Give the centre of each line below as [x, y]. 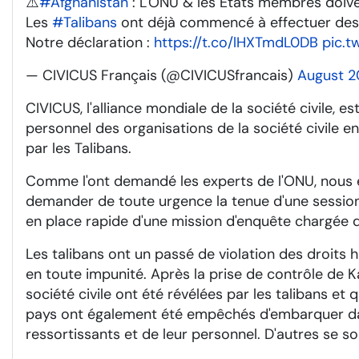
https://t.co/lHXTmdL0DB [236, 42]
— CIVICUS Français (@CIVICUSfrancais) [161, 75]
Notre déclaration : [90, 42]
